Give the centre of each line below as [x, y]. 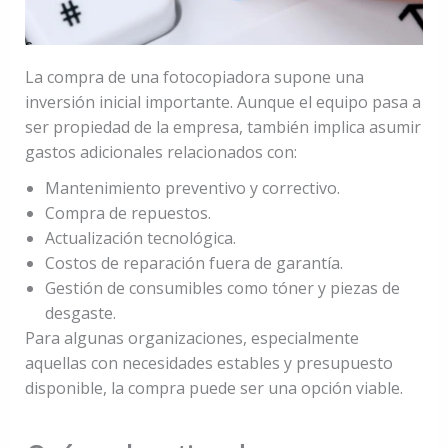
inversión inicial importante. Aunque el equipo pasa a [222, 101]
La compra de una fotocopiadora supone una [194, 76]
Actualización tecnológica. [140, 237]
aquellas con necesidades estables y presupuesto [208, 362]
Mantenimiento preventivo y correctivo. [192, 187]
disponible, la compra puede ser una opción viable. [213, 387]
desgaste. [80, 312]
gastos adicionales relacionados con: [160, 151]
